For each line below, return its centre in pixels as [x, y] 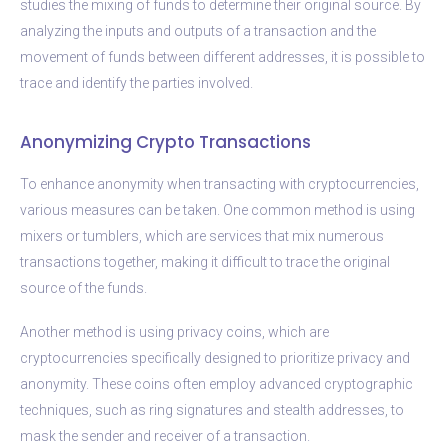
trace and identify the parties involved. [136, 82]
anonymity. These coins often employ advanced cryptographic [216, 383]
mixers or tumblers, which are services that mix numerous [202, 235]
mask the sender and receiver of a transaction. [165, 435]
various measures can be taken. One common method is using [217, 209]
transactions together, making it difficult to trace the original [205, 261]
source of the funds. [83, 287]
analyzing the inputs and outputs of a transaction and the [198, 30]
